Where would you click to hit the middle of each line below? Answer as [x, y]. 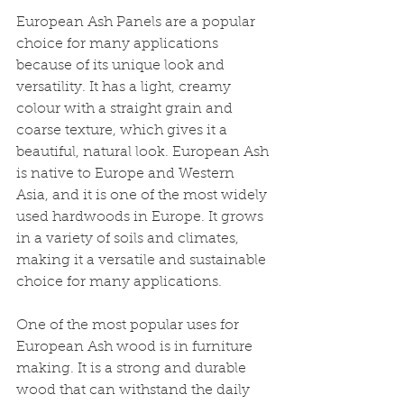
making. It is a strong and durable [133, 369]
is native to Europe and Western [127, 174]
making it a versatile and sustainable [143, 261]
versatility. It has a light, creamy [125, 88]
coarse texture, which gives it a [124, 131]
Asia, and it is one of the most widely [143, 196]
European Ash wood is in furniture [136, 348]
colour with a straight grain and [126, 110]
